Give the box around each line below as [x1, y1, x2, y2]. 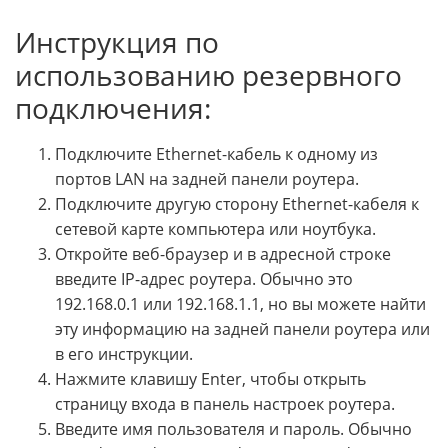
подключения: [15, 89, 211, 128]
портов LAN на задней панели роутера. [55, 167, 359, 190]
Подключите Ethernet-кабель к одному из [55, 142, 378, 165]
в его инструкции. [55, 342, 193, 365]
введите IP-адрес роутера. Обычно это [55, 267, 353, 290]
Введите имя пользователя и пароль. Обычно [55, 417, 412, 440]
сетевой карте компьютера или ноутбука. [55, 217, 376, 240]
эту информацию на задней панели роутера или [55, 317, 430, 340]
